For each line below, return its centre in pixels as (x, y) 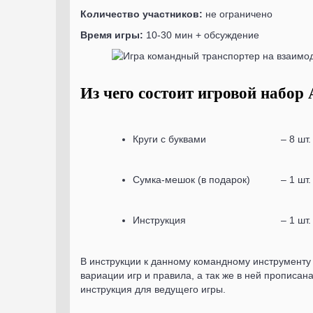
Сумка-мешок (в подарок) (191, 180)
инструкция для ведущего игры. (153, 289)
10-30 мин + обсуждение (201, 35)
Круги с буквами (169, 139)
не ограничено (238, 14)
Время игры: (112, 35)
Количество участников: (141, 14)
